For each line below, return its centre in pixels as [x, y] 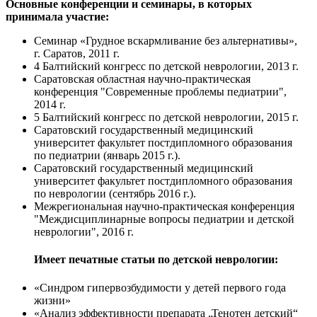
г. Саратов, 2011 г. [77, 54]
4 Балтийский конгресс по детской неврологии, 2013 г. [166, 67]
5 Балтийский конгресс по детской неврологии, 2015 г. [166, 117]
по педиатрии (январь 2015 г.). [107, 156]
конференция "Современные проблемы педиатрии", [160, 92]
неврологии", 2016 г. [84, 232]
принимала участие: [57, 17]
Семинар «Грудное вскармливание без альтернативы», [166, 41]
